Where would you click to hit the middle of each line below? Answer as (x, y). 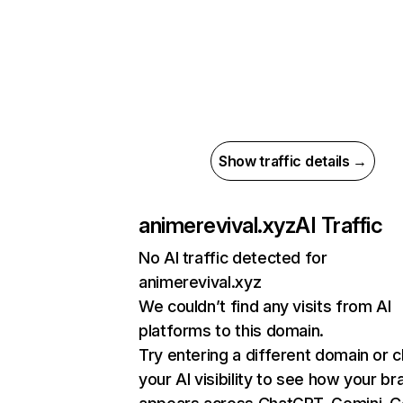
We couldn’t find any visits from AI (265, 306)
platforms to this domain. (231, 331)
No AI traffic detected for (233, 258)
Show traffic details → (293, 161)
